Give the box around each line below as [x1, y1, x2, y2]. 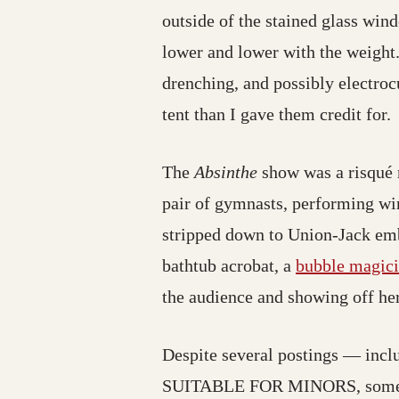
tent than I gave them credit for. [162, 104, 391, 125]
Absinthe [194, 162, 257, 183]
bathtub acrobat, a [162, 256, 296, 276]
